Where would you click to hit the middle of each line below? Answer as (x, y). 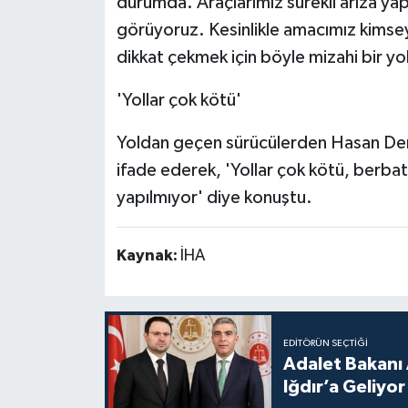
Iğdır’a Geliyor (344, 387)
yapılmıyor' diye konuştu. (214, 198)
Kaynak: (148, 256)
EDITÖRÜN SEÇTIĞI (325, 343)
